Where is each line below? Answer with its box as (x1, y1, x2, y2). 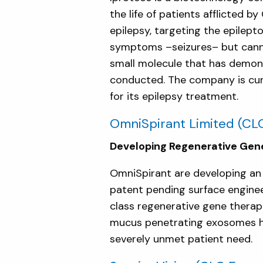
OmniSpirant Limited (110, 115, 234, 133)
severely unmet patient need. (110, 232, 252, 247)
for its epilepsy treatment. (110, 89, 238, 104)
